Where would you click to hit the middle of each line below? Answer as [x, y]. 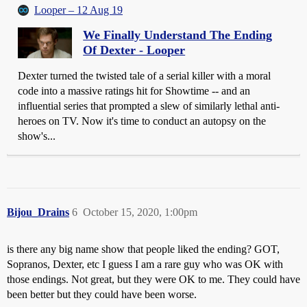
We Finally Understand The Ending [178, 35]
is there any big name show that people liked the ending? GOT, [143, 249]
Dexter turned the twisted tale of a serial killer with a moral [144, 76]
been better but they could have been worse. [102, 295]
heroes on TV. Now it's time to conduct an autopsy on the [142, 121]
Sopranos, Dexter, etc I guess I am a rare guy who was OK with [145, 265]
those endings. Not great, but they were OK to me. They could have [153, 280]
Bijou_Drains [38, 212]
